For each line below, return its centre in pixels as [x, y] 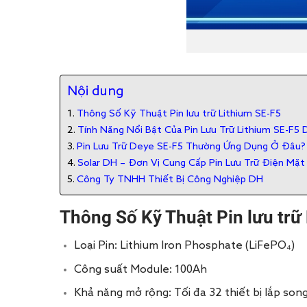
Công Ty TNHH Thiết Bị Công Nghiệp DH [170, 180]
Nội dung [96, 92]
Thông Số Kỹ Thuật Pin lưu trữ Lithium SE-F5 [179, 114]
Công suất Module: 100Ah [140, 270]
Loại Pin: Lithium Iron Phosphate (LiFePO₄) [184, 246]
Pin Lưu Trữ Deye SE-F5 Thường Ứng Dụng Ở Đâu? [191, 147]
